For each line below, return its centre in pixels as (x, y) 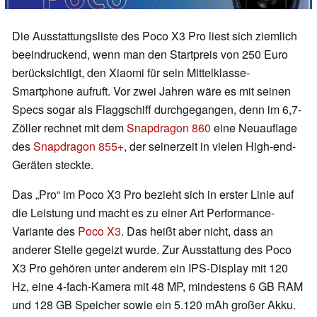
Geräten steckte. (53, 165)
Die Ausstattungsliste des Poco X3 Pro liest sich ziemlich (155, 36)
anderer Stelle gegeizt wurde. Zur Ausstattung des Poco (152, 250)
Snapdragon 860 (169, 128)
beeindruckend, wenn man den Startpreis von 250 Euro (150, 54)
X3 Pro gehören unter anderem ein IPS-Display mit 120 (150, 268)
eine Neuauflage (254, 128)
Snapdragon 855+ (79, 146)
